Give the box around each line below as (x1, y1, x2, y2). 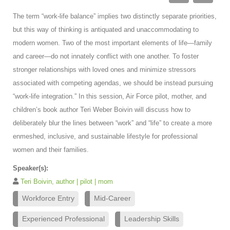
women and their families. (13, 145, 89, 154)
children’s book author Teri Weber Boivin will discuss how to (13, 105, 190, 113)
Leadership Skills (124, 215, 179, 223)
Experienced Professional (22, 215, 105, 223)
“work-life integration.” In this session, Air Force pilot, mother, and (13, 92, 206, 100)
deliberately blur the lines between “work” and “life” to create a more (13, 119, 212, 127)
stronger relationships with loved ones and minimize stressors (13, 65, 196, 73)
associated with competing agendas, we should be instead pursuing (13, 79, 213, 87)
